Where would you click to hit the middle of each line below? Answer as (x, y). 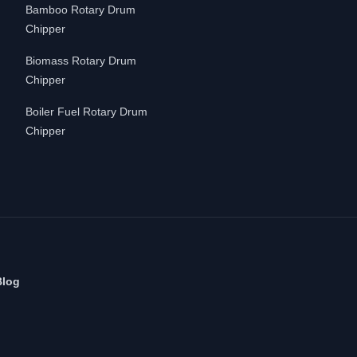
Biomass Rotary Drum (81, 61)
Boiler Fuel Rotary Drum (86, 112)
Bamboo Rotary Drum (80, 10)
